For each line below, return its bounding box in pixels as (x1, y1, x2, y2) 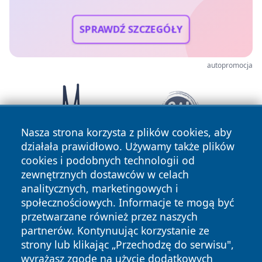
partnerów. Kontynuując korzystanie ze (21, 223, 209, 237)
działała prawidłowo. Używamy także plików (21, 139, 235, 153)
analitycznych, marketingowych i (21, 181, 178, 195)
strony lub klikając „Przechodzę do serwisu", (21, 237, 234, 251)
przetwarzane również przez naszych (21, 209, 198, 223)
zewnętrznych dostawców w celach (21, 167, 189, 181)
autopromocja (207, 60, 253, 71)
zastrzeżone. (9, 236, 58, 248)
